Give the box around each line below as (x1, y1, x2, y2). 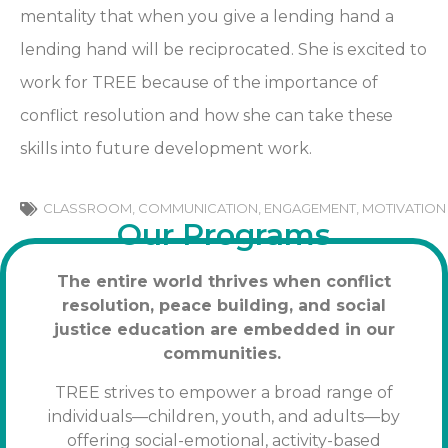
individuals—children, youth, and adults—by (48, 406, 400, 426)
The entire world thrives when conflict (57, 272, 391, 292)
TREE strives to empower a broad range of (55, 382, 393, 402)
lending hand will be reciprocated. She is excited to (20, 39, 427, 59)
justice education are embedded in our (53, 320, 395, 340)
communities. (162, 344, 286, 364)
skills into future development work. (20, 138, 312, 158)
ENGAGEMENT (264, 200, 356, 217)
